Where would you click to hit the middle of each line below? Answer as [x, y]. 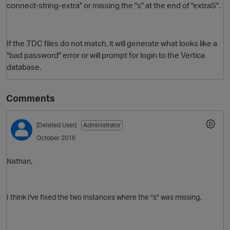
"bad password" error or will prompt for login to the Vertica [106, 55]
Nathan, [20, 161]
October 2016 [56, 138]
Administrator [102, 125]
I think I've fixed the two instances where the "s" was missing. [105, 197]
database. [25, 67]
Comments [31, 98]
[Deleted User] [56, 125]
